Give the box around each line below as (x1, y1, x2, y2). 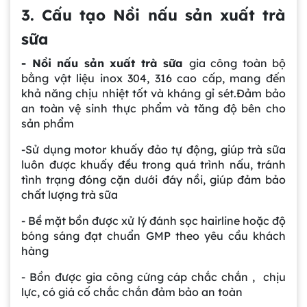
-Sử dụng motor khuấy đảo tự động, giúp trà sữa (21, 143, 286, 157)
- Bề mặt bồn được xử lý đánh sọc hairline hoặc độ (21, 214, 286, 228)
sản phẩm (21, 116, 74, 131)
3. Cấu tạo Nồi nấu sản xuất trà (21, 5, 286, 25)
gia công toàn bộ (188, 56, 286, 71)
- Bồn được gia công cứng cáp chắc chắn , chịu (21, 270, 286, 284)
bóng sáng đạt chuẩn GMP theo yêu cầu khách (21, 229, 286, 243)
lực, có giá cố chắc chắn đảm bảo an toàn (21, 285, 243, 299)
